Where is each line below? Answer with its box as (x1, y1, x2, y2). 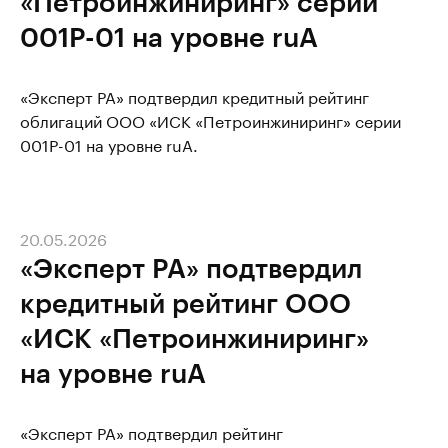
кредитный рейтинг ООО (20, 286, 351, 318)
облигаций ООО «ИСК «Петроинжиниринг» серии (20, 107, 401, 132)
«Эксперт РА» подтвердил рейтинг (20, 419, 283, 444)
